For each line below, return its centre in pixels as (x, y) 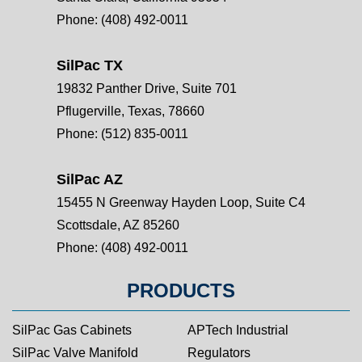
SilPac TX (90, 65)
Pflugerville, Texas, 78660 (130, 111)
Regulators (219, 353)
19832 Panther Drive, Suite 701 (147, 88)
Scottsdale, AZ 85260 (118, 225)
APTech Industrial (238, 330)
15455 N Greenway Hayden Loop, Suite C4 (181, 202)
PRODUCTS (181, 290)
